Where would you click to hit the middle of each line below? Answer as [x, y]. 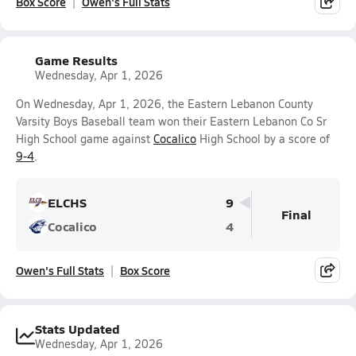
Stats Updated [77, 329]
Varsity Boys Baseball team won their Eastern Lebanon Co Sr [171, 121]
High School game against [85, 139]
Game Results [76, 60]
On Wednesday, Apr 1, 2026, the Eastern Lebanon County [164, 104]
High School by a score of [263, 139]
